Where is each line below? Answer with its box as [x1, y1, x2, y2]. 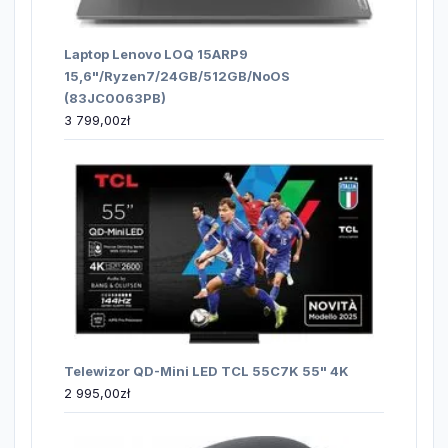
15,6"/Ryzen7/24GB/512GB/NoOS [64, 67, 290, 84]
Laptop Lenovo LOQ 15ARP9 [64, 45, 248, 62]
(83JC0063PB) [64, 89, 166, 106]
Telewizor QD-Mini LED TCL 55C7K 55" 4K [64, 363, 349, 380]
